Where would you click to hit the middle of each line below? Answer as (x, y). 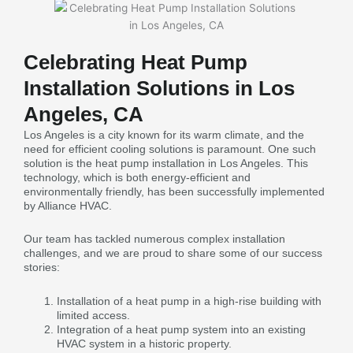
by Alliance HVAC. (68, 205)
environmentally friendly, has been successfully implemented (174, 191)
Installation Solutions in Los (159, 88)
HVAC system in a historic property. (144, 343)
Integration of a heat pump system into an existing (181, 329)
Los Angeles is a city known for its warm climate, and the (164, 134)
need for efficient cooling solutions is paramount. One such (170, 149)
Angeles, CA (84, 114)
